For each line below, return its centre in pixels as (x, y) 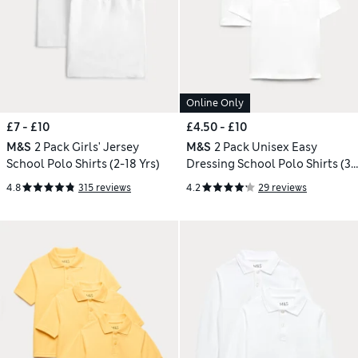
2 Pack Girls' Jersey (86, 147)
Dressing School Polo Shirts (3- (271, 164)
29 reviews (282, 187)
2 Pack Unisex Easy (265, 147)
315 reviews (105, 187)
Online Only (215, 103)
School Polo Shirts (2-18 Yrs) (83, 164)
